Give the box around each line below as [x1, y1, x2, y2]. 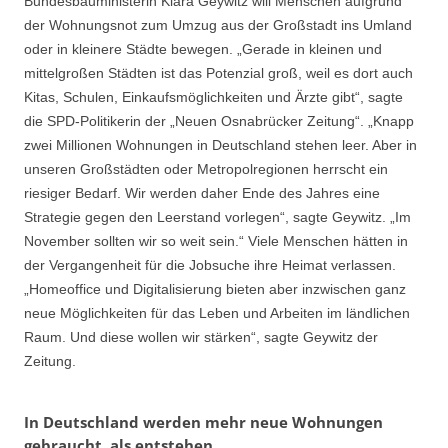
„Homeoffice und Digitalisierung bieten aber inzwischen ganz [24, 280, 406, 297]
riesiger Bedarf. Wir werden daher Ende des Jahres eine [24, 184, 380, 201]
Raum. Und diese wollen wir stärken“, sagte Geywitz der [24, 328, 378, 345]
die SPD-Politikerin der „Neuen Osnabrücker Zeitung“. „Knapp [24, 112, 414, 129]
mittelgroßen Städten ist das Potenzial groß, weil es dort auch [24, 64, 413, 81]
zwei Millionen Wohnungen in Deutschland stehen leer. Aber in [24, 136, 417, 153]
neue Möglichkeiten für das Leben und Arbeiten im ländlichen [24, 304, 410, 321]
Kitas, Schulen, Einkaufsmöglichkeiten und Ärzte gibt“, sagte [24, 88, 403, 105]
